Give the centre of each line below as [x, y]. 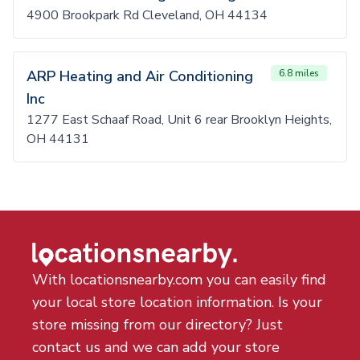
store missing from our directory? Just [157, 325]
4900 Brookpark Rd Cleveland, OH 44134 [147, 15]
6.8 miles [299, 73]
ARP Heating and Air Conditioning [140, 76]
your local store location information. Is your [177, 302]
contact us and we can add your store [156, 347]
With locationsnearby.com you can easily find [179, 280]
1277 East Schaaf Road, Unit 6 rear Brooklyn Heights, [179, 120]
